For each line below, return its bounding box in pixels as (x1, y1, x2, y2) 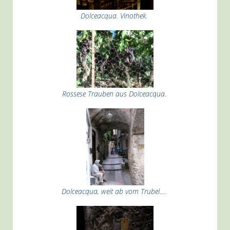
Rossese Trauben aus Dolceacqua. (62, 89, 168, 99)
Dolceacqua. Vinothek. (81, 11, 149, 21)
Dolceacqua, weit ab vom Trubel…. (62, 186, 168, 197)
